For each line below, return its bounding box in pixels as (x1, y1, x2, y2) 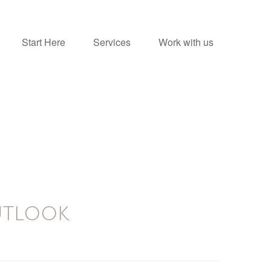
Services (93, 34, 131, 49)
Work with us (158, 34, 214, 49)
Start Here (22, 34, 65, 49)
